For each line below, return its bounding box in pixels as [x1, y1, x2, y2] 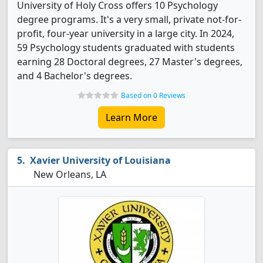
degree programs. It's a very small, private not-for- [17, 13, 241, 26]
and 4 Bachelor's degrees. [17, 69, 132, 82]
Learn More [106, 111, 157, 124]
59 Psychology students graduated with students [17, 41, 235, 54]
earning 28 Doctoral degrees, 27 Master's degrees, [17, 55, 242, 68]
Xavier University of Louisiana [30, 154, 171, 167]
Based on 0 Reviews [121, 90, 186, 100]
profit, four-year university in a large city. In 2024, [17, 27, 234, 40]
